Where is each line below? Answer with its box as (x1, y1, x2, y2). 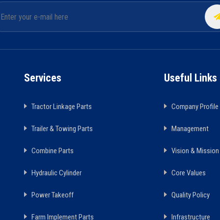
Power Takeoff (31, 191, 74, 200)
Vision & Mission (171, 146, 219, 156)
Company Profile (171, 102, 219, 111)
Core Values (171, 168, 206, 178)
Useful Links (164, 72, 217, 84)
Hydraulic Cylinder (31, 168, 82, 178)
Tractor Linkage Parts (31, 102, 92, 111)
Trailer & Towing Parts (31, 124, 93, 134)
